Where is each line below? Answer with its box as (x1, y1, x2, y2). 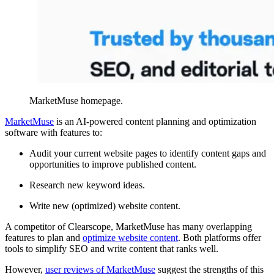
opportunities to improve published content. (29, 158, 196, 169)
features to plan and (5, 232, 83, 243)
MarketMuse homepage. (29, 95, 123, 106)
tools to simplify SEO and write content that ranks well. (5, 243, 218, 254)
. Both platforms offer (178, 232, 261, 243)
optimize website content (83, 232, 178, 243)
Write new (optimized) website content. (29, 200, 180, 211)
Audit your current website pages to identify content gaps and (29, 147, 266, 158)
